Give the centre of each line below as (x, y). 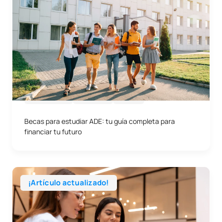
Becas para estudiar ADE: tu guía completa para (100, 121)
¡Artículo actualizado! (69, 183)
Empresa (93, 97)
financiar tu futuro (53, 132)
